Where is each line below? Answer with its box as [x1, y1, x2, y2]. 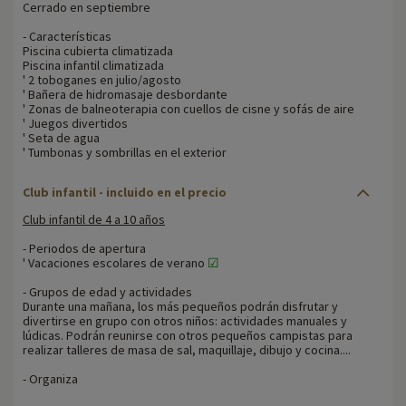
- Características [23, 28, 111, 45]
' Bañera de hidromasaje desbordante [23, 86, 227, 103]
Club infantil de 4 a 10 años [23, 211, 165, 228]
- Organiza [23, 371, 78, 388]
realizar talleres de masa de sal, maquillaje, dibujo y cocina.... [23, 342, 351, 359]
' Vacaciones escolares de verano [23, 255, 208, 272]
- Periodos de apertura [23, 240, 146, 257]
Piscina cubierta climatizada [23, 43, 173, 60]
